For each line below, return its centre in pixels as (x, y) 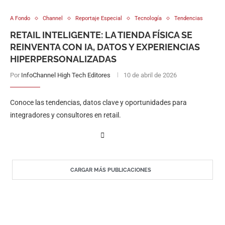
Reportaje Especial (99, 18)
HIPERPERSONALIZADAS (63, 59)
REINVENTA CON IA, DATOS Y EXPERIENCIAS (105, 47)
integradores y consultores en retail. (66, 115)
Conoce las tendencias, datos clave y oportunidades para (98, 102)
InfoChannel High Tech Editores (66, 75)
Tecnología (148, 18)
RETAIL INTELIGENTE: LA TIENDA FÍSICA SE (101, 35)
